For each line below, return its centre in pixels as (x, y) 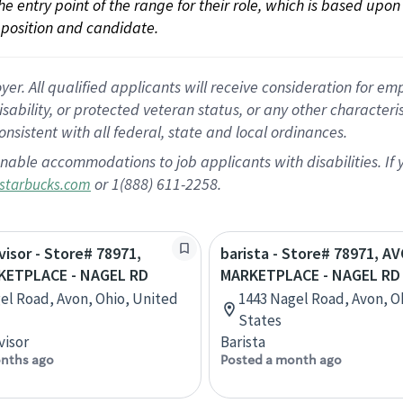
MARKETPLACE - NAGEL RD (310, 275)
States (260, 320)
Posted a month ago (281, 360)
